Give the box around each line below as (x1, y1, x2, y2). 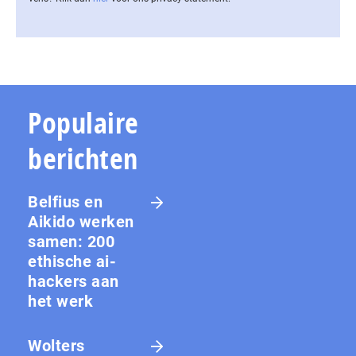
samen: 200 (28, 232, 114, 252)
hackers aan (28, 272, 119, 292)
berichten (28, 139, 138, 179)
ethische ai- (28, 252, 116, 272)
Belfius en (28, 192, 103, 212)
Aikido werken (28, 212, 134, 232)
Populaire (28, 103, 139, 143)
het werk (28, 292, 93, 311)
